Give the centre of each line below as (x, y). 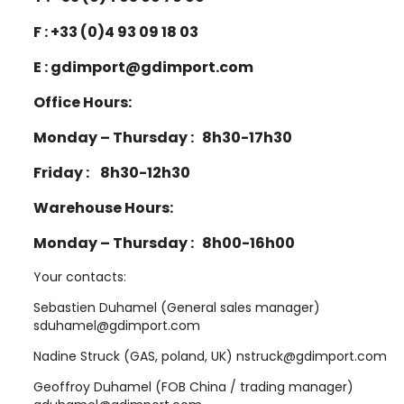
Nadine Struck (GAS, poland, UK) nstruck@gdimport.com (210, 357)
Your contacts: (80, 277)
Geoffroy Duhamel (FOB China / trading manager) (193, 387)
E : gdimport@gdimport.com (143, 68)
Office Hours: (83, 103)
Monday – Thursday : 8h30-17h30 (163, 138)
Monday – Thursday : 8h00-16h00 (164, 243)
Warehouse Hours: (103, 208)
